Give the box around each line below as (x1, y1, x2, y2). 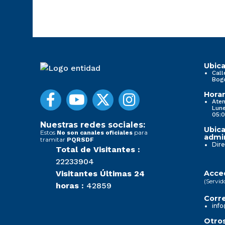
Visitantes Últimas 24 (56, 168, 145, 178)
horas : (56, 180, 84, 190)
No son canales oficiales (57, 129, 133, 136)
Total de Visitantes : (56, 144, 140, 154)
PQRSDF (67, 136, 94, 143)
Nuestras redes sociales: (40, 120, 145, 130)
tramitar (40, 135, 67, 143)
